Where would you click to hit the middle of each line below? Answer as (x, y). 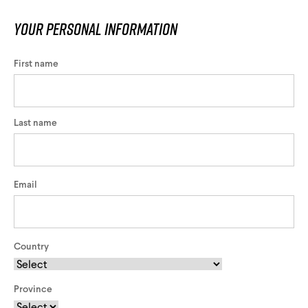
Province (33, 290)
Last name (35, 123)
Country (31, 247)
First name (36, 64)
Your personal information (96, 29)
